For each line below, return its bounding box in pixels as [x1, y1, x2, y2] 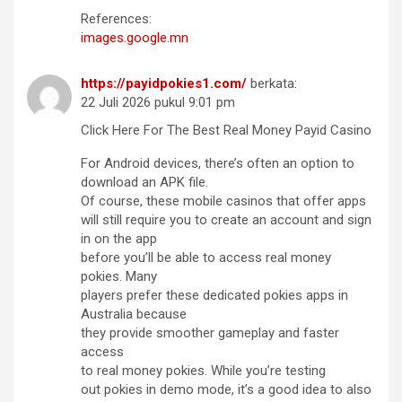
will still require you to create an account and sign [81, 212, 371, 229]
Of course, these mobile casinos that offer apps [81, 193, 366, 210]
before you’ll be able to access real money [81, 249, 331, 267]
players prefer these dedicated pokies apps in [81, 287, 348, 304]
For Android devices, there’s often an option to [81, 155, 354, 172]
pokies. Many [81, 268, 157, 285]
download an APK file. [81, 174, 208, 191]
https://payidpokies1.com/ [81, 75, 247, 92]
